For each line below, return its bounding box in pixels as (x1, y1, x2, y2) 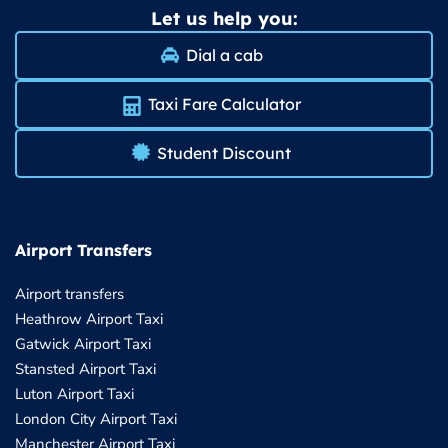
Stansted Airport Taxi (15, 359, 156, 380)
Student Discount (157, 143, 291, 164)
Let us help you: (150, 7, 298, 31)
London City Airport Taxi (15, 409, 177, 430)
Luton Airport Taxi (15, 384, 134, 405)
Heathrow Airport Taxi (15, 309, 163, 330)
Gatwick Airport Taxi (15, 334, 151, 355)
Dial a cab (185, 45, 263, 66)
